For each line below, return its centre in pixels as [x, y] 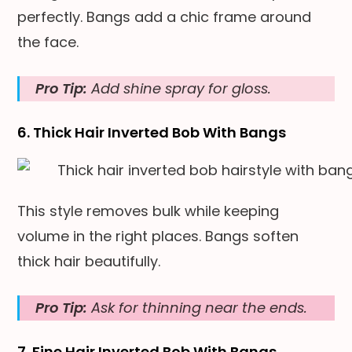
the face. [48, 42]
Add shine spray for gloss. [180, 88]
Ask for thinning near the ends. [198, 307]
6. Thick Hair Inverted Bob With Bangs [152, 132]
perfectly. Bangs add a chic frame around [165, 16]
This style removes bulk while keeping [148, 211]
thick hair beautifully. [89, 261]
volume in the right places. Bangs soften [158, 236]
